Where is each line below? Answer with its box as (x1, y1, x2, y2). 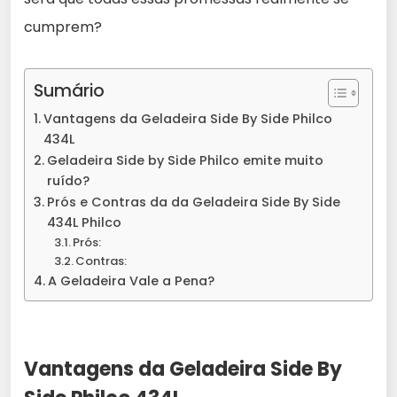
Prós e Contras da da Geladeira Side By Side (46, 192, 340, 211)
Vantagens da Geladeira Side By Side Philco (43, 109, 332, 128)
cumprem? (24, 16, 102, 37)
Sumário (34, 78, 105, 103)
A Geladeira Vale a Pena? (47, 271, 214, 290)
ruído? (46, 171, 90, 190)
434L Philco (46, 213, 121, 231)
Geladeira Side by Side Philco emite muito (46, 151, 323, 169)
